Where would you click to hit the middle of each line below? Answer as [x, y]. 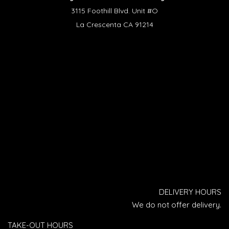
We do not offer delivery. [177, 204]
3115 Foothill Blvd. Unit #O [114, 10]
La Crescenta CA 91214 [114, 24]
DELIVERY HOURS [190, 192]
